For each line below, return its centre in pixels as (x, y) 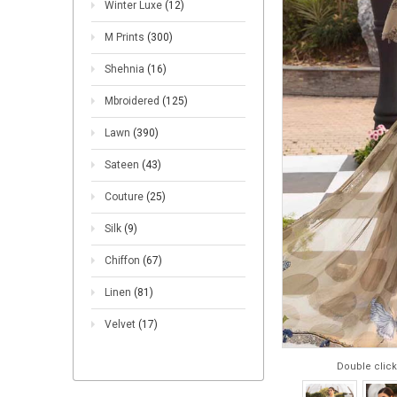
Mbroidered (133, 101)
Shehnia (126, 69)
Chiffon (124, 261)
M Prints (126, 37)
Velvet (121, 324)
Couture (125, 197)
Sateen (123, 165)
